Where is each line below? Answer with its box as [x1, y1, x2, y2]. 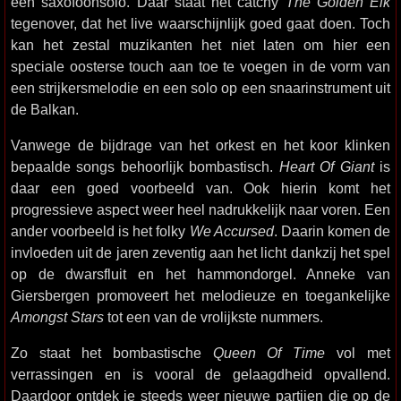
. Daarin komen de [273, 223, 391, 239]
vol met [325, 345, 390, 361]
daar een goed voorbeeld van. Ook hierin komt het [11, 180, 390, 196]
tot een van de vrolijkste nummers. [104, 309, 323, 325]
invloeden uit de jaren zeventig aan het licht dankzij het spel [11, 244, 390, 260]
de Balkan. [11, 101, 79, 117]
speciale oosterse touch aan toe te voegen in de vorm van [11, 58, 390, 74]
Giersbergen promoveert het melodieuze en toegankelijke [11, 287, 390, 303]
